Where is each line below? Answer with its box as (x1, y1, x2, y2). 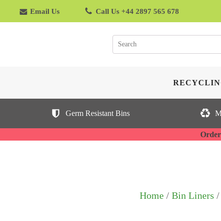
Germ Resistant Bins (66, 109, 130, 117)
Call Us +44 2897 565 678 (96, 7, 179, 15)
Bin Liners (172, 190, 214, 201)
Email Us (30, 7, 60, 15)
